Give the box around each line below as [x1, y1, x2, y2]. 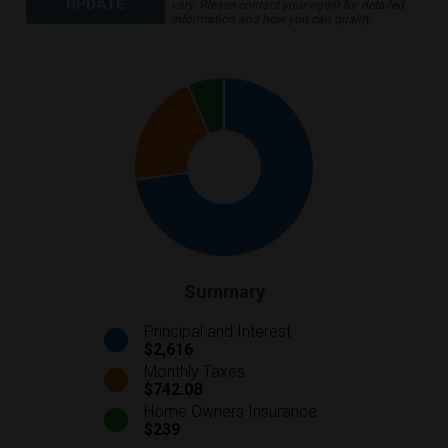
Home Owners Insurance [144, 401, 317, 421]
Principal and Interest [144, 321, 291, 341]
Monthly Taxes [144, 361, 245, 381]
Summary [183, 280, 265, 303]
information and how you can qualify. [170, 11, 373, 26]
